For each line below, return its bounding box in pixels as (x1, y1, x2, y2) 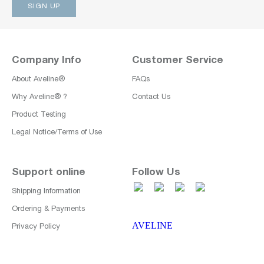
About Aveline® (12, 76, 65, 84)
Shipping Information (12, 188, 81, 196)
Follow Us (132, 168, 180, 178)
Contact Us (132, 94, 170, 101)
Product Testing (12, 111, 66, 119)
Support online (12, 168, 85, 178)
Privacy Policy (12, 223, 60, 231)
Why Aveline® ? (12, 94, 67, 101)
